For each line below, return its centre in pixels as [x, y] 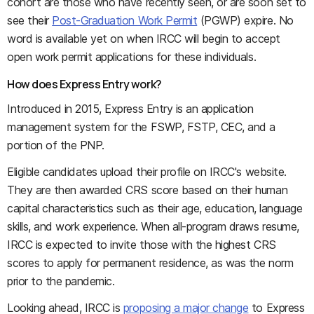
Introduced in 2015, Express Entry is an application [130, 108]
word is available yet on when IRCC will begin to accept [144, 38]
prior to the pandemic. [61, 281]
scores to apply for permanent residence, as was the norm [150, 262]
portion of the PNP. [56, 145]
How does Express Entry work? [84, 84]
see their [30, 20]
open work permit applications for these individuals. [132, 56]
